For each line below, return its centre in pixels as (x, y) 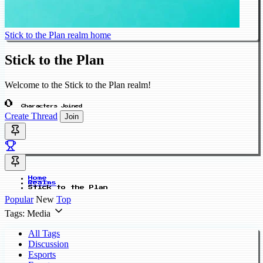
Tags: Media (28, 213)
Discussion (48, 244)
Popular (19, 199)
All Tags (44, 233)
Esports (42, 254)
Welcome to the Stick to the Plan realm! (78, 85)
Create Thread (31, 116)
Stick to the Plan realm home (58, 35)
